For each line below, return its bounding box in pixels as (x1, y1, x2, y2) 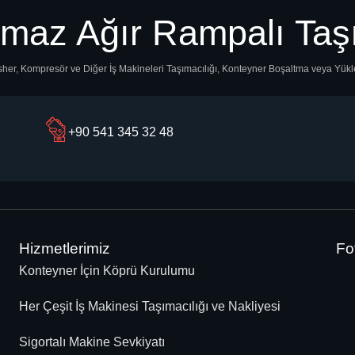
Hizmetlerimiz (19, 240, 110, 258)
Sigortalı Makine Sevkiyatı (19, 335, 165, 349)
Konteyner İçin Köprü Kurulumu (19, 264, 195, 278)
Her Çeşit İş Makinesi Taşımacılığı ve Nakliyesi (19, 300, 281, 314)
